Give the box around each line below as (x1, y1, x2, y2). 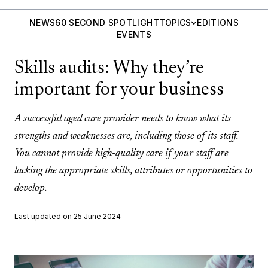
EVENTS (116, 29, 152, 39)
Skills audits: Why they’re (14, 60, 204, 78)
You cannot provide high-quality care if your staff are (14, 148, 229, 159)
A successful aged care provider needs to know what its (14, 114, 231, 124)
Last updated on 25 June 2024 (14, 212, 121, 221)
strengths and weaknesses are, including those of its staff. (14, 131, 238, 142)
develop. (14, 183, 47, 194)
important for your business (14, 81, 224, 99)
